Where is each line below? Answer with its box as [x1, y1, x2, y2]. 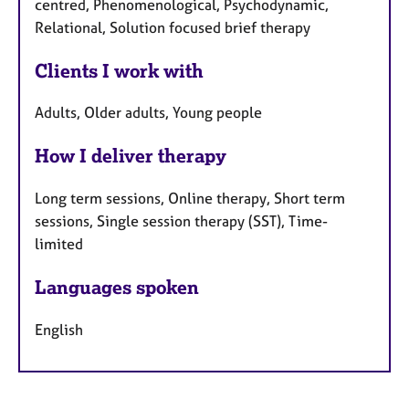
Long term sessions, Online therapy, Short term [35, 189, 345, 208]
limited [35, 235, 83, 254]
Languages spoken [35, 276, 199, 299]
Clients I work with [35, 58, 204, 82]
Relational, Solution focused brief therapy [35, 17, 310, 37]
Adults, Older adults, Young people [35, 103, 262, 122]
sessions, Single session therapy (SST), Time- [35, 212, 328, 231]
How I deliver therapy [35, 144, 226, 168]
